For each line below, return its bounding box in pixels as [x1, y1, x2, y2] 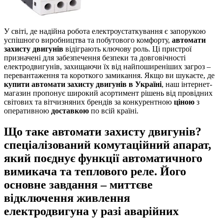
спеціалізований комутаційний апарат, [4, 138, 211, 151]
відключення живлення [4, 191, 130, 204]
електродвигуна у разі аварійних [4, 204, 179, 218]
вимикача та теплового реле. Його [4, 165, 186, 178]
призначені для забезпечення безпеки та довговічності [4, 53, 186, 62]
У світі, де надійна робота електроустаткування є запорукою [4, 27, 206, 35]
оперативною [4, 106, 51, 115]
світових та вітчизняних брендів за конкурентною [4, 97, 174, 106]
